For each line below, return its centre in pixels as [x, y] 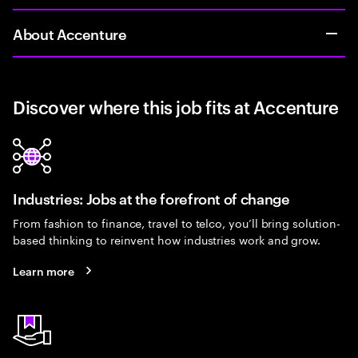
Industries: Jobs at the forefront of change [151, 198]
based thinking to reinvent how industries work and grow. [167, 239]
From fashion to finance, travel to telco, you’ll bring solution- [177, 222]
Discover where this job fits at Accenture [176, 106]
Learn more [44, 270]
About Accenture [70, 33]
